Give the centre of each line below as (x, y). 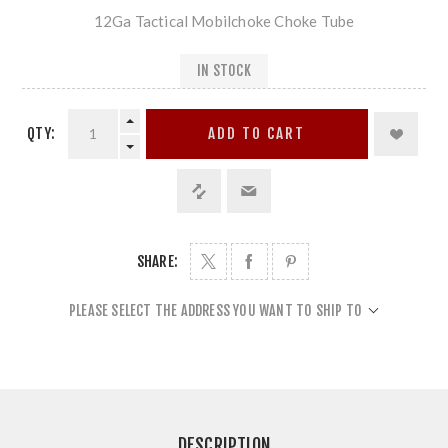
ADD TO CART (257, 134)
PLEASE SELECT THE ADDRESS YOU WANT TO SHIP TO (215, 310)
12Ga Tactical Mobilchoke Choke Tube (224, 20)
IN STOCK (224, 71)
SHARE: (157, 261)
